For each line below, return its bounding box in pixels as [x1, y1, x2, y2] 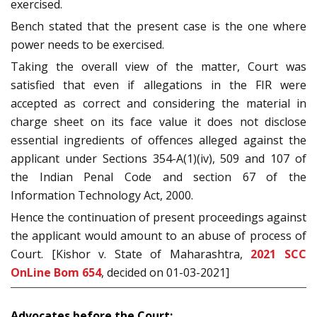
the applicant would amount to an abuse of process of [11, 228, 306, 244]
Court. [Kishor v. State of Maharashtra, [11, 246, 251, 263]
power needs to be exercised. [11, 37, 164, 53]
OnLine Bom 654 [11, 265, 101, 281]
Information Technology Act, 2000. [11, 188, 193, 204]
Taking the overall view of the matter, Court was [11, 59, 306, 75]
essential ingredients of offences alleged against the [11, 132, 306, 149]
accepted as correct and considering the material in [11, 96, 306, 112]
